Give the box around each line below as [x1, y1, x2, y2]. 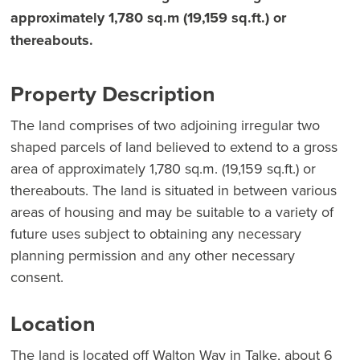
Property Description [10, 78, 215, 110]
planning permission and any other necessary [10, 245, 295, 266]
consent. [10, 267, 63, 288]
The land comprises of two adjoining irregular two [10, 115, 320, 136]
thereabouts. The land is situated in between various [10, 180, 337, 201]
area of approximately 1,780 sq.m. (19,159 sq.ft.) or [10, 158, 316, 179]
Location [10, 308, 96, 340]
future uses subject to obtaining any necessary [10, 223, 301, 244]
